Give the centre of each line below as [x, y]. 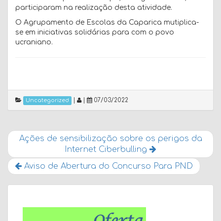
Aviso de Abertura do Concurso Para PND [107, 166]
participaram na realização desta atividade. [94, 7]
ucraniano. [34, 42]
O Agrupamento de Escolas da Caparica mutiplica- [107, 22]
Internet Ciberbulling [107, 149]
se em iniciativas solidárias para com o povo [95, 32]
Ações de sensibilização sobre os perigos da [110, 138]
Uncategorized [47, 100]
